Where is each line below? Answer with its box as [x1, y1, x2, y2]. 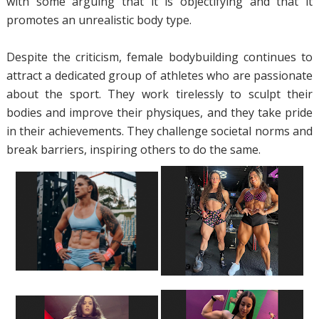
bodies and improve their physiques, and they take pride [6, 105, 313, 120]
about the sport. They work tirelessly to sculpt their [6, 86, 313, 102]
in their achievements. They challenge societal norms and [6, 123, 313, 139]
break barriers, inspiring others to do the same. [6, 142, 261, 157]
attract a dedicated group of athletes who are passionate [6, 68, 313, 83]
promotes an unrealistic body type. [6, 12, 192, 28]
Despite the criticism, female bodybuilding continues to [6, 49, 313, 65]
